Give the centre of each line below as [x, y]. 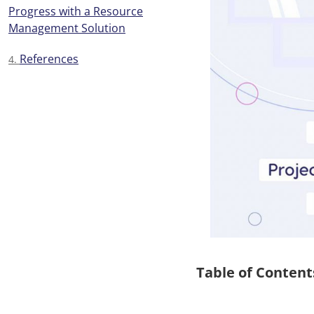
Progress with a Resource [76, 11]
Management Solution [67, 28]
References [49, 59]
